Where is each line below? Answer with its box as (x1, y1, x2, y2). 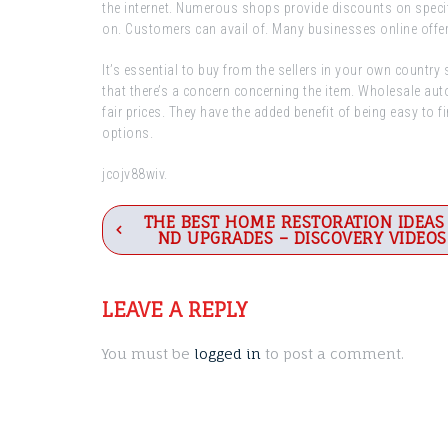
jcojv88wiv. (102, 166, 168, 182)
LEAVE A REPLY (102, 297, 247, 322)
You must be (102, 345, 194, 362)
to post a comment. (261, 345, 404, 362)
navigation (101, 244, 237, 275)
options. (102, 125, 153, 141)
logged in (194, 345, 261, 362)
